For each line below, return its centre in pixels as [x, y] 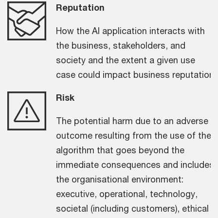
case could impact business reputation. [136, 74]
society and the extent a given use [126, 60]
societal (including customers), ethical [132, 208]
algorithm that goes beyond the [120, 150]
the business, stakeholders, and [121, 45]
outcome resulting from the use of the [134, 135]
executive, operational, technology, [127, 193]
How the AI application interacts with [130, 30]
